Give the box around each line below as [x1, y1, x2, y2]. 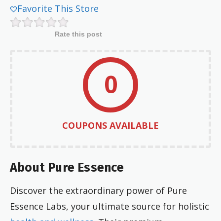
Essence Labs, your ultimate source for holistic [10, 200, 209, 213]
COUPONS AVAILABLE [62, 119, 159, 131]
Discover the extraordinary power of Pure [10, 184, 187, 197]
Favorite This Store [17, 2, 99, 14]
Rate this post [54, 30, 102, 38]
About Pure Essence [10, 160, 124, 176]
